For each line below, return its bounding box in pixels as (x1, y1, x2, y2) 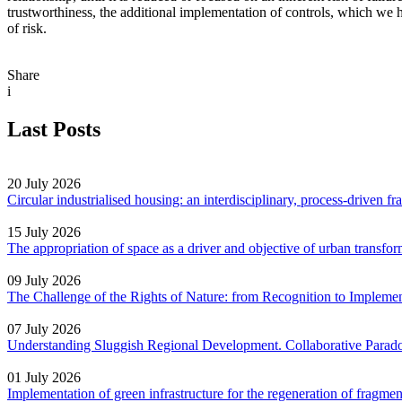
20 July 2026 (7, 175, 81, 191)
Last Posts (7, 118, 100, 142)
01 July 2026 (7, 369, 81, 385)
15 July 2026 (7, 223, 81, 240)
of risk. (7, 21, 47, 37)
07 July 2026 (7, 320, 81, 336)
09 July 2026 (7, 272, 81, 288)
